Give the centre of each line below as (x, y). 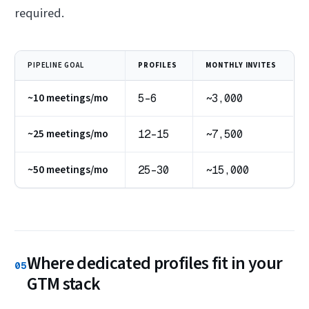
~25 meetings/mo (68, 134)
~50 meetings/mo (68, 170)
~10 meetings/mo (68, 98)
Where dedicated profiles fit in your (155, 264)
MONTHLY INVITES (241, 66)
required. (40, 13)
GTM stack (64, 285)
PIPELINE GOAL (56, 66)
